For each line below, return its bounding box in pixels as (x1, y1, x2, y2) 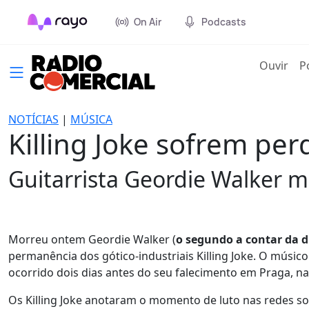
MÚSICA (70, 112, 112, 127)
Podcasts (201, 15, 246, 28)
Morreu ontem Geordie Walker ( (8, 232, 176, 247)
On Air (134, 15, 161, 28)
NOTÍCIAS (8, 112, 59, 127)
